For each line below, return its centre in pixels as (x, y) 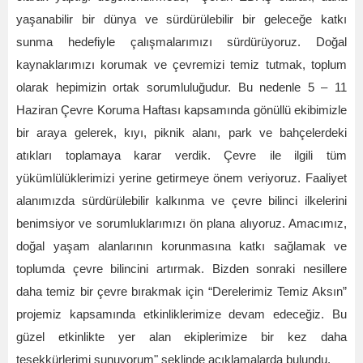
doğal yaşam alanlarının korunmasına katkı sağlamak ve (181, 246)
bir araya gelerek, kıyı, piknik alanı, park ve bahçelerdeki (181, 133)
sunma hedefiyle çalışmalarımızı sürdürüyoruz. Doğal (181, 42)
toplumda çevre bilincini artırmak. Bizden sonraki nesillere (181, 269)
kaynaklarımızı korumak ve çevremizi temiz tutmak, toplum (181, 65)
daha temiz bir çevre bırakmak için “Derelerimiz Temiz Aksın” (181, 292)
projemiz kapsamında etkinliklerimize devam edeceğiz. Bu (181, 314)
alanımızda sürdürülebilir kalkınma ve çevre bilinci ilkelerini (181, 201)
